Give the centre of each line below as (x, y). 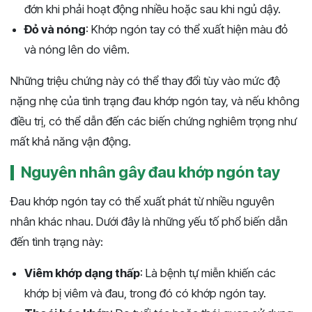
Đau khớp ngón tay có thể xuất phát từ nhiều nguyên (142, 202)
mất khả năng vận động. (71, 142)
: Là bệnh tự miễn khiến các (208, 273)
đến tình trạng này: (57, 242)
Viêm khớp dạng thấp (82, 273)
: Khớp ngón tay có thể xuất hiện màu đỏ (187, 30)
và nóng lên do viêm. (77, 50)
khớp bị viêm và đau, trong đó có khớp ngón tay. (145, 294)
